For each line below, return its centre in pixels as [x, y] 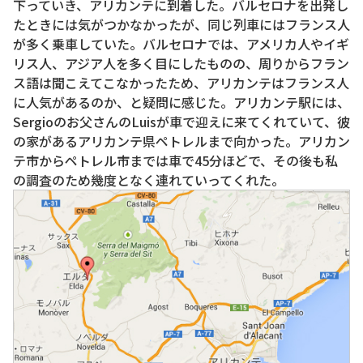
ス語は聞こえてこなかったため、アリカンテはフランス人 [181, 83]
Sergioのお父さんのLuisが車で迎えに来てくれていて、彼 [181, 122]
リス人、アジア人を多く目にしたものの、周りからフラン [181, 64]
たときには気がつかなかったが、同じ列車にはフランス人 [181, 25]
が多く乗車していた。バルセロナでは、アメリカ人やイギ [181, 44]
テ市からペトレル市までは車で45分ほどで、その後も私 [175, 161]
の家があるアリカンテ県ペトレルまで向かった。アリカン [181, 141]
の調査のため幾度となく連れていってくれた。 [149, 180]
